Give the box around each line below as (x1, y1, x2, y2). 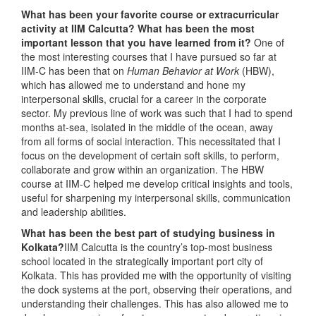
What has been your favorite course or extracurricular (21, 6, 279, 21)
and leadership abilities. (21, 204, 126, 219)
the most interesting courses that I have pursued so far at (21, 49, 276, 63)
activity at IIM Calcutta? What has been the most (21, 20, 255, 35)
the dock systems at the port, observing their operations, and (21, 281, 292, 296)
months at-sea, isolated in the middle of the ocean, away (21, 119, 273, 134)
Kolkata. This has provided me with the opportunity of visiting (21, 267, 291, 282)
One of (254, 35, 284, 49)
